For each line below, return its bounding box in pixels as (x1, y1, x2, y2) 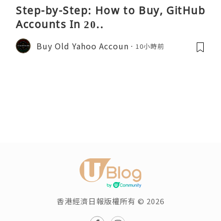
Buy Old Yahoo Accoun (37, 39, 129, 52)
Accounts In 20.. (16, 17, 104, 32)
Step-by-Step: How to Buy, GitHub (16, 3, 205, 18)
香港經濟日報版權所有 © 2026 (57, 196, 164, 207)
